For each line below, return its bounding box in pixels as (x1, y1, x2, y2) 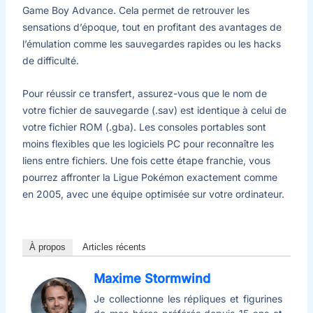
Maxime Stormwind (93, 270, 210, 286)
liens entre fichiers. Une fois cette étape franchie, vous (22, 154, 270, 166)
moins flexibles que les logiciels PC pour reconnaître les (22, 137, 274, 150)
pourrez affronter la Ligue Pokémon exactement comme (22, 170, 277, 183)
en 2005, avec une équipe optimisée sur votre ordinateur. (22, 187, 284, 200)
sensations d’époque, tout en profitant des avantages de (22, 21, 282, 34)
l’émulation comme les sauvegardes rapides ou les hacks (22, 38, 281, 50)
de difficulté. (22, 54, 79, 67)
